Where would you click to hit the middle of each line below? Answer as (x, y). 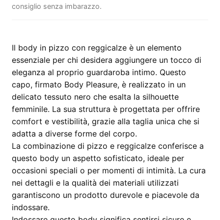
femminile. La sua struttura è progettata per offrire (106, 109)
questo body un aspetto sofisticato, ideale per (98, 158)
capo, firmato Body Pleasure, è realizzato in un (99, 84)
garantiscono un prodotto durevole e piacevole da (106, 195)
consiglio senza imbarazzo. (57, 6)
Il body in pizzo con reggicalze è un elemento (97, 48)
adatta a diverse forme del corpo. (74, 134)
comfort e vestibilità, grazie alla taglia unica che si (106, 121)
